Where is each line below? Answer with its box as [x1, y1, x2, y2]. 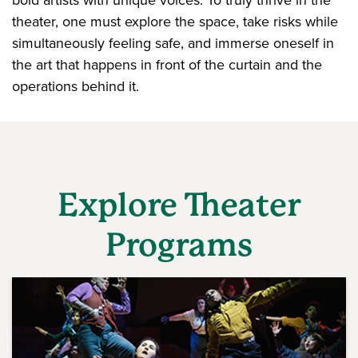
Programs [105, 226, 253, 264]
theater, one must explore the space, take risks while [12, 11, 338, 32]
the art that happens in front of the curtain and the [12, 54, 322, 75]
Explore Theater [58, 186, 300, 224]
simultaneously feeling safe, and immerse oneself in [12, 33, 334, 54]
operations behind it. [12, 76, 139, 97]
